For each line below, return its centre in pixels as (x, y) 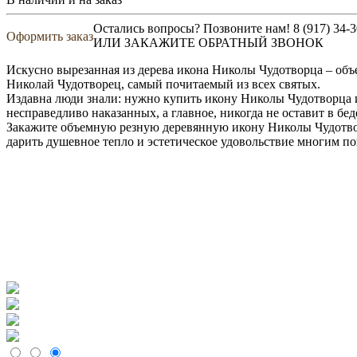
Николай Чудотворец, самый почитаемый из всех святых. (163, 84)
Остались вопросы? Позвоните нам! (193, 28)
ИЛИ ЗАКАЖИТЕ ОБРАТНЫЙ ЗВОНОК (208, 42)
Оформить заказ (50, 36)
